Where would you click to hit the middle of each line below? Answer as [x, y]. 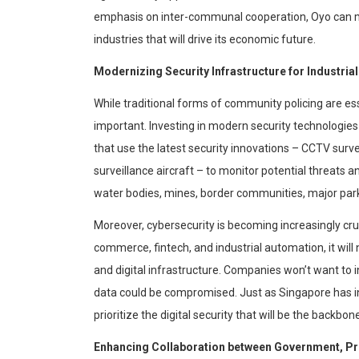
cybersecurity [181, 226]
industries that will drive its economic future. [205, 40]
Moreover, [120, 226]
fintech [171, 248]
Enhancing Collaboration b [164, 347]
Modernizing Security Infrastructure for [200, 72]
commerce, [124, 248]
